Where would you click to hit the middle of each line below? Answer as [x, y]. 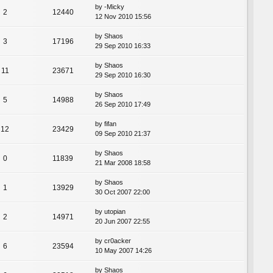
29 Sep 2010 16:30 [123, 75]
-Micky [114, 6]
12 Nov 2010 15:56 [123, 16]
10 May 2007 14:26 [123, 250]
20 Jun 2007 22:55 [122, 221]
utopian [115, 211]
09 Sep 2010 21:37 [123, 133]
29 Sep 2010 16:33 [123, 45]
